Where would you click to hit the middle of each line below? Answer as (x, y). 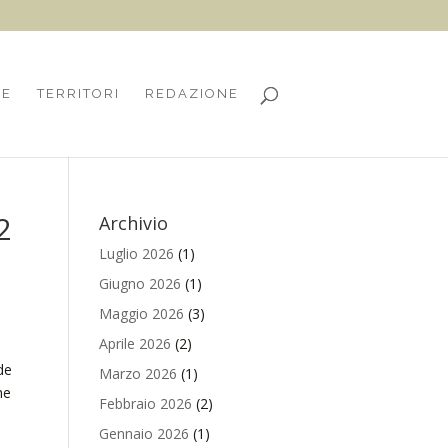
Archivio (133, 223)
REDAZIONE (191, 93)
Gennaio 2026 (143, 433)
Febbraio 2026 (145, 403)
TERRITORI (78, 93)
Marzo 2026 (137, 373)
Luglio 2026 (136, 253)
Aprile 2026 (134, 343)
